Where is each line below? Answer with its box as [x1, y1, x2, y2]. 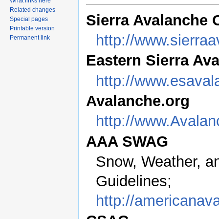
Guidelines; [96, 172, 172, 190]
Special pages [10, 15, 48, 22]
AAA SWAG [86, 132, 168, 150]
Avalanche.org [86, 92, 190, 110]
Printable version [10, 24, 55, 32]
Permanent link [10, 34, 50, 41]
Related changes [10, 6, 55, 13]
